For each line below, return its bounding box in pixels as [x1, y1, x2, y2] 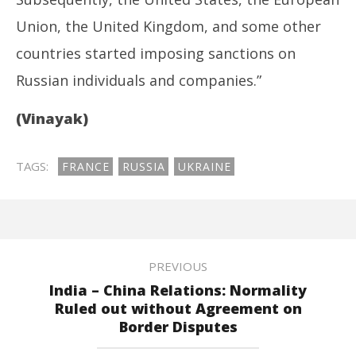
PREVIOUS [149, 258, 207, 274]
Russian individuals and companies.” [16, 71, 261, 90]
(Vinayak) [16, 109, 88, 128]
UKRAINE [178, 159, 231, 174]
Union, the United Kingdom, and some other [16, 17, 321, 36]
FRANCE [62, 159, 110, 174]
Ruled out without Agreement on [54, 299, 302, 318]
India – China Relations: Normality [49, 281, 307, 300]
